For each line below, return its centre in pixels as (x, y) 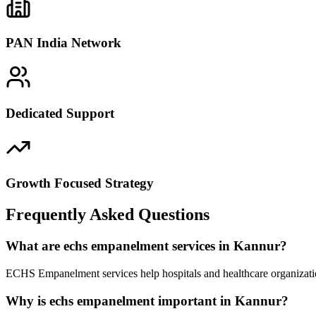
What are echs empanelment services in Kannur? (146, 246)
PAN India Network (63, 43)
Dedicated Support (60, 113)
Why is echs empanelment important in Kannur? (147, 300)
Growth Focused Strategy (80, 183)
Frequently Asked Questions (108, 215)
